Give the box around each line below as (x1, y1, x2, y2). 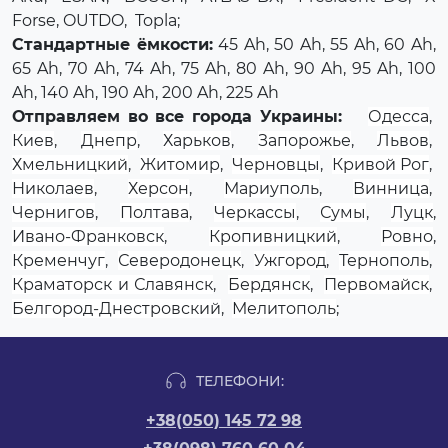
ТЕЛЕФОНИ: (196, 371, 284, 390)
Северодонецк (118, 251, 241, 270)
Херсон (128, 179, 190, 198)
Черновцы (231, 155, 320, 174)
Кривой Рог (331, 155, 430, 174)
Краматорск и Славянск (12, 275, 214, 294)
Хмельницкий (12, 155, 128, 174)
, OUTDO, (56, 11, 135, 30)
